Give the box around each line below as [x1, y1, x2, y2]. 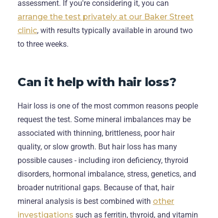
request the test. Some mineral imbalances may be [18, 114, 191, 124]
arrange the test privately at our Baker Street [18, 12, 194, 21]
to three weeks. [18, 39, 69, 49]
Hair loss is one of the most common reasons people [18, 101, 198, 110]
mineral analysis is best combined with [18, 196, 153, 206]
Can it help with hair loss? [18, 74, 177, 89]
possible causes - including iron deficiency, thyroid [18, 155, 188, 165]
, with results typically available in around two [37, 25, 193, 35]
